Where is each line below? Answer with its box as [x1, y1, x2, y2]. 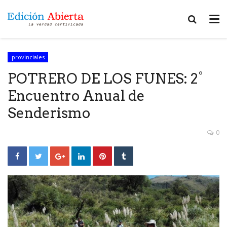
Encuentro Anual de [8, 87, 145, 104]
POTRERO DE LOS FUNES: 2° [8, 69, 203, 87]
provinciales [11, 53, 45, 61]
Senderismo [8, 104, 90, 122]
